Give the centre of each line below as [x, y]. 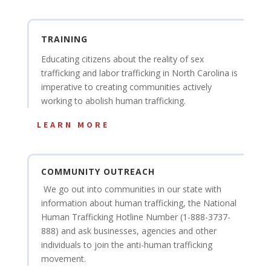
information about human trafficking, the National [139, 203]
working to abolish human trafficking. [114, 101]
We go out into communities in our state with [131, 189]
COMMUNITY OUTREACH [98, 171]
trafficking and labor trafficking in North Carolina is [139, 73]
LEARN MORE [73, 124]
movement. [64, 258]
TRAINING [64, 39]
